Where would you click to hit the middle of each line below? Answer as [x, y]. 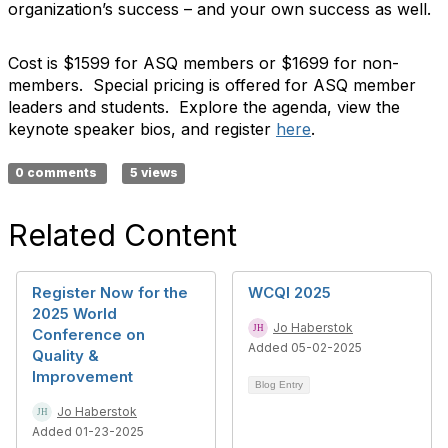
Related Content [122, 235]
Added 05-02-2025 [305, 347]
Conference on [88, 334]
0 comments [58, 172]
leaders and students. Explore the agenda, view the [204, 107]
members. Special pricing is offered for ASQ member [212, 85]
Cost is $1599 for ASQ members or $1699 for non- [203, 63]
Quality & [65, 355]
